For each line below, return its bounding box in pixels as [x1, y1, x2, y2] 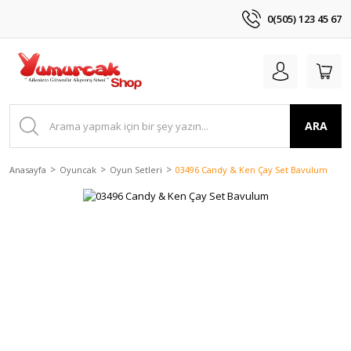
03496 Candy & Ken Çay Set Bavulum [175, 163, 327, 175]
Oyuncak [60, 163, 96, 175]
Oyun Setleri [110, 163, 162, 175]
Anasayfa [9, 163, 46, 175]
